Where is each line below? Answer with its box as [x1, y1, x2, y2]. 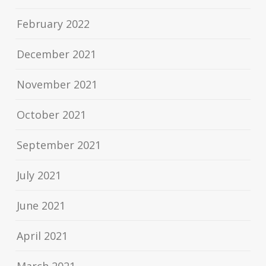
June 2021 [17, 198, 66, 213]
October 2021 [17, 107, 87, 122]
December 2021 [17, 47, 97, 62]
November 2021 [17, 77, 98, 92]
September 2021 [17, 138, 102, 153]
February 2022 [17, 17, 90, 31]
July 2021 [17, 168, 62, 183]
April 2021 [17, 229, 68, 243]
